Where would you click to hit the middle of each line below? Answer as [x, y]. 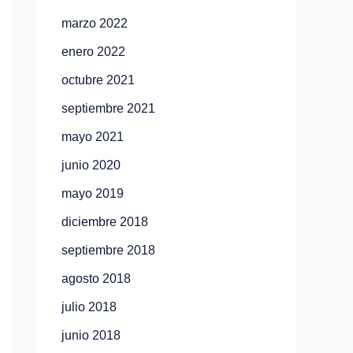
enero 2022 [93, 52]
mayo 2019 [93, 193]
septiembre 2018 [108, 250]
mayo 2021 [93, 137]
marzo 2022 [95, 23]
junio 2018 [91, 335]
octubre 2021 [98, 80]
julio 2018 [89, 307]
